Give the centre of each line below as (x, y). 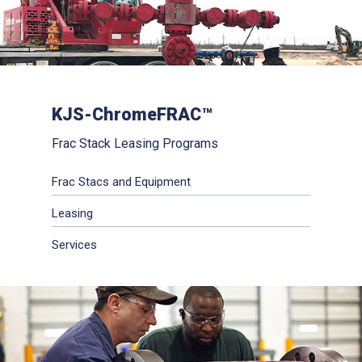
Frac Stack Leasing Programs (135, 143)
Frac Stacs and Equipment (122, 181)
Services (75, 244)
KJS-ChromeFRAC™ (133, 114)
